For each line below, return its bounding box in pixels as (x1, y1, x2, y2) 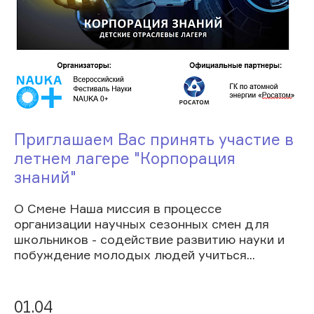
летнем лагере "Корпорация (14, 148, 235, 168)
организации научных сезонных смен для (14, 215, 269, 231)
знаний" (14, 167, 76, 186)
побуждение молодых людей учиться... (14, 246, 255, 262)
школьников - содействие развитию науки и (14, 231, 285, 247)
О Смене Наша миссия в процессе (14, 200, 221, 216)
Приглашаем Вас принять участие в (14, 129, 294, 149)
